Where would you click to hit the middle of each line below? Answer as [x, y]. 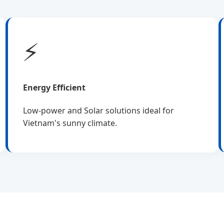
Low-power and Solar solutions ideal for [98, 110]
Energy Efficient [54, 87]
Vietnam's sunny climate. [70, 123]
